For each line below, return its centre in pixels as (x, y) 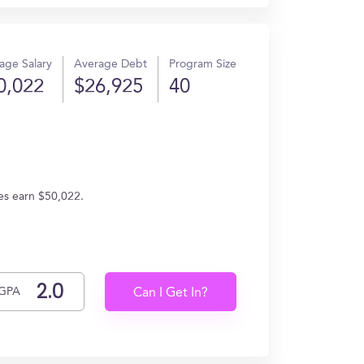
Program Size (203, 64)
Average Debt (110, 64)
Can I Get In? (171, 293)
